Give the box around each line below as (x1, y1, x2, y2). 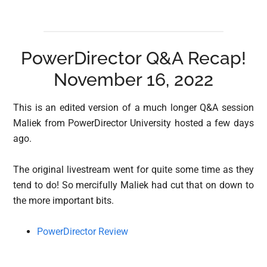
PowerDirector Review (37, 226, 129, 238)
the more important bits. (13, 195, 114, 207)
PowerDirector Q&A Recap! (21, 48, 246, 69)
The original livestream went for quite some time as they (13, 164, 254, 176)
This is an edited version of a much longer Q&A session (13, 102, 254, 114)
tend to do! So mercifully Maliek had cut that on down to (13, 179, 254, 191)
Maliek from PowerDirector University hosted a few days (13, 117, 254, 129)
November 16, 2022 (54, 69, 213, 91)
